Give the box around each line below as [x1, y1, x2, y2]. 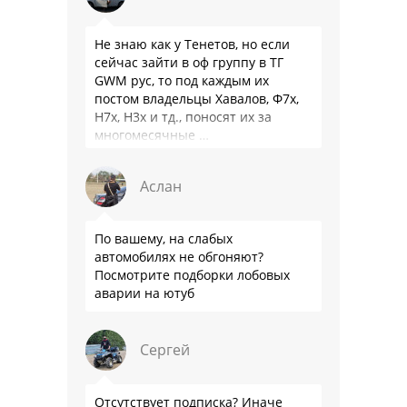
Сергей [140, 339, 190, 360]
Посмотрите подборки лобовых [94, 265, 290, 283]
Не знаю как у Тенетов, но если [94, 35, 290, 53]
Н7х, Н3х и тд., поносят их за [94, 107, 272, 125]
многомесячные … [94, 125, 209, 144]
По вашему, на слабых [94, 229, 233, 247]
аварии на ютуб [94, 283, 194, 302]
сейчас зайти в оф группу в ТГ [94, 53, 283, 71]
